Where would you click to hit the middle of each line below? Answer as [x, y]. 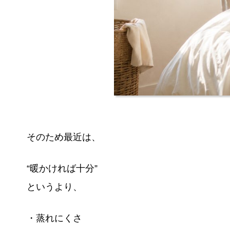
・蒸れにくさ [54, 218]
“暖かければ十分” [62, 168]
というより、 [54, 187]
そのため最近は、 [63, 137]
